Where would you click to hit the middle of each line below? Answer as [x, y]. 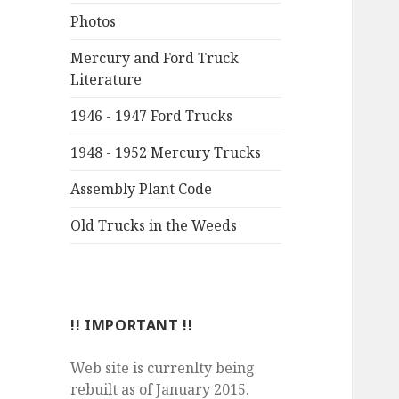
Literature [106, 80]
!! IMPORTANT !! [132, 326]
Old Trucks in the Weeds [154, 226]
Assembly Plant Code [142, 189]
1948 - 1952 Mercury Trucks [166, 153]
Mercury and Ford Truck [155, 58]
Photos [94, 22]
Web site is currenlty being [163, 368]
